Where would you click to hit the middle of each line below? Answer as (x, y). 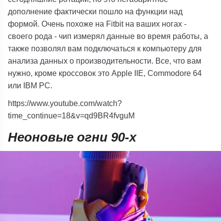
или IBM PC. (30, 85)
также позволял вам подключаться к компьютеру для (105, 48)
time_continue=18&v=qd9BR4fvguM (72, 116)
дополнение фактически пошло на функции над (95, 11)
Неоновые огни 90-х (72, 137)
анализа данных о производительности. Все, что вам (105, 60)
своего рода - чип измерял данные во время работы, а (108, 36)
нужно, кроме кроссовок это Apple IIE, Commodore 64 (105, 73)
